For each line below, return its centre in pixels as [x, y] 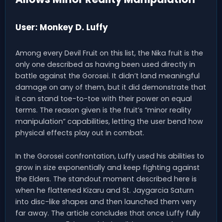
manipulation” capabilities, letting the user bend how [109, 121]
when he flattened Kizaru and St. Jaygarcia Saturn [105, 190]
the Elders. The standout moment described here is [106, 179]
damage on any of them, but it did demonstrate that [111, 87]
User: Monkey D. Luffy [62, 27]
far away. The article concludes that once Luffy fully [108, 213]
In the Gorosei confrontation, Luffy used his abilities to [110, 156]
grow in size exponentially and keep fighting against [108, 167]
